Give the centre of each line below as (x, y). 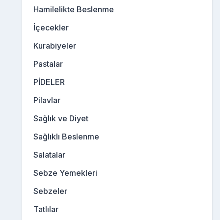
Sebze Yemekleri (65, 173)
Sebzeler (50, 191)
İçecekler (51, 28)
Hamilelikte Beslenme (74, 10)
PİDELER (49, 82)
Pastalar (48, 64)
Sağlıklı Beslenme (66, 137)
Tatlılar (46, 209)
